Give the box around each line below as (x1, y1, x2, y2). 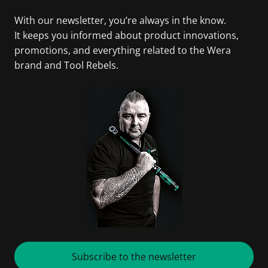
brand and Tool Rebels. (14, 59, 118, 72)
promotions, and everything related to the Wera (14, 44, 231, 57)
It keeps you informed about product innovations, (14, 29, 239, 42)
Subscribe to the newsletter (72, 250, 196, 263)
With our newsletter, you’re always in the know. (14, 14, 226, 27)
